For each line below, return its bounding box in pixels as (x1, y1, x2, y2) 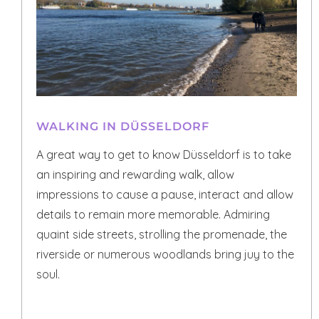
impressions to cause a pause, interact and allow (36, 187, 293, 202)
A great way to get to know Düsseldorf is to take (36, 147, 291, 162)
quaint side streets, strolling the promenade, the (36, 227, 287, 242)
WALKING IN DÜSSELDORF (36, 120, 209, 134)
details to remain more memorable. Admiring (36, 207, 270, 222)
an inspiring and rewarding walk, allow (36, 167, 234, 182)
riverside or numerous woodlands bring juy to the (36, 247, 294, 262)
